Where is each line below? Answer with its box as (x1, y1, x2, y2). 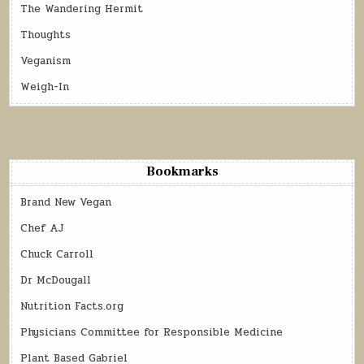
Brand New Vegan (20, 193, 112, 210)
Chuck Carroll (20, 245, 94, 262)
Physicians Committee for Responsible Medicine (20, 323, 284, 340)
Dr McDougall (20, 271, 92, 288)
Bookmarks (145, 162, 219, 180)
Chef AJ (20, 219, 65, 236)
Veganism (20, 52, 71, 69)
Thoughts (20, 26, 71, 43)
